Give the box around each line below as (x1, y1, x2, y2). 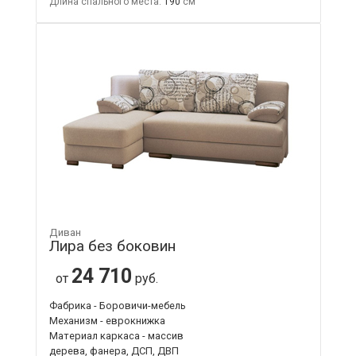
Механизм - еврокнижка (48, 314, 165, 327)
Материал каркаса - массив (48, 329, 184, 342)
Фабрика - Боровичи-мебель (48, 299, 186, 311)
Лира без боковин (48, 236, 176, 255)
